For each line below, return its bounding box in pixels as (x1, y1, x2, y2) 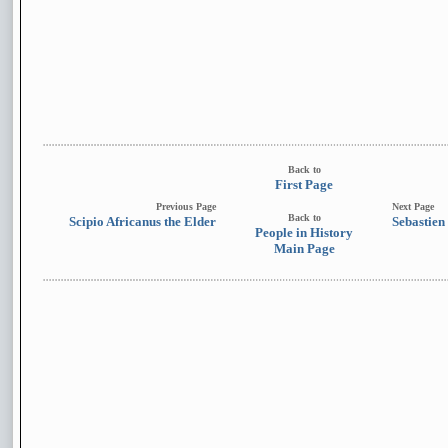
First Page (275, 177, 333, 192)
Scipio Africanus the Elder (69, 214, 216, 229)
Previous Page (156, 201, 216, 212)
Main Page (273, 241, 335, 256)
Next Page (392, 201, 434, 212)
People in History (255, 225, 353, 240)
